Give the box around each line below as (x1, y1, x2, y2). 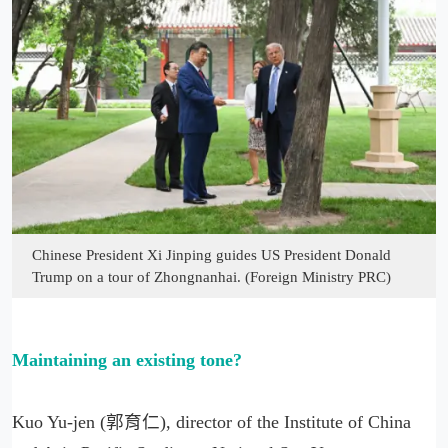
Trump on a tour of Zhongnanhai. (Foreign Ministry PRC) (32, 268, 391, 285)
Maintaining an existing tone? (12, 349, 242, 370)
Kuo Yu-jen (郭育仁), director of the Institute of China (12, 411, 411, 432)
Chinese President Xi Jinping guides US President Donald (32, 246, 391, 263)
